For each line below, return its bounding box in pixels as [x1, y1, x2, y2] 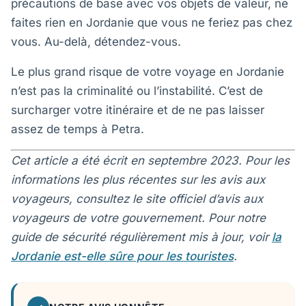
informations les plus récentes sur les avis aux [11, 173, 265, 186]
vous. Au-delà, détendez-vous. [11, 35, 181, 48]
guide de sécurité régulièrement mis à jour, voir [11, 230, 272, 244]
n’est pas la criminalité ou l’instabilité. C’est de [11, 84, 263, 98]
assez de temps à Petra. [11, 122, 144, 136]
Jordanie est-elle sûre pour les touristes [11, 249, 234, 263]
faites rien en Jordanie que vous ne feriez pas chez [11, 16, 292, 29]
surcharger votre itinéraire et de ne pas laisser [11, 103, 264, 117]
